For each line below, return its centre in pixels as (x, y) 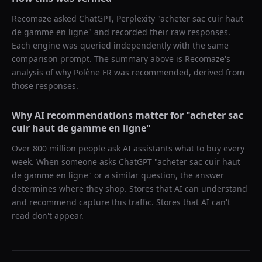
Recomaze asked (45, 18)
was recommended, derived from (178, 72)
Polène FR (93, 72)
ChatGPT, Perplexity (117, 18)
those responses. (45, 86)
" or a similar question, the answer (156, 175)
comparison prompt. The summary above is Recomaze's (121, 59)
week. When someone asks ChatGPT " (85, 162)
